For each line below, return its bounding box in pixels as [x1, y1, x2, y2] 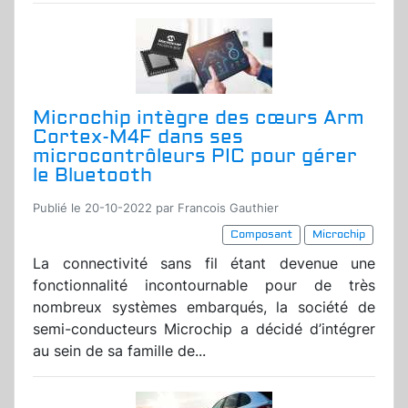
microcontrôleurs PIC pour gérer [33, 144, 357, 169]
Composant [230, 228, 292, 242]
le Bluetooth [33, 163, 152, 189]
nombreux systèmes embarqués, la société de [33, 298, 375, 317]
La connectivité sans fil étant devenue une [33, 254, 375, 273]
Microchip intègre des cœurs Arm [33, 106, 364, 131]
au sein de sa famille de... [33, 342, 206, 361]
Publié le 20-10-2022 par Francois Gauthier [33, 201, 279, 216]
